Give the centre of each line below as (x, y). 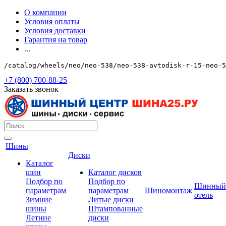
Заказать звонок (31, 89)
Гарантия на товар (56, 40)
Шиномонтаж (168, 190)
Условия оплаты (52, 21)
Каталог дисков (115, 172)
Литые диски (111, 200)
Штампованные (116, 209)
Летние (38, 218)
